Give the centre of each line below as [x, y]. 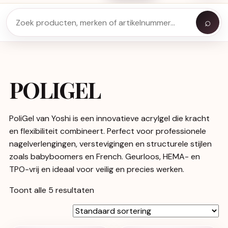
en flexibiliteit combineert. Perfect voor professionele [108, 131]
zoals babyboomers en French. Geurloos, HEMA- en [105, 156]
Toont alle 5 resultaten [52, 190]
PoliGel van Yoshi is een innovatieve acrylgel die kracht [109, 118]
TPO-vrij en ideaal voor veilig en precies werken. [97, 169]
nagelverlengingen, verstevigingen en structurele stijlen [110, 144]
